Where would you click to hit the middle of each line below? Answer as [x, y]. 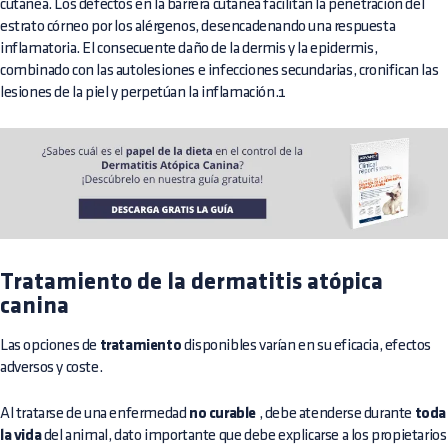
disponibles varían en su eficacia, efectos [306, 345]
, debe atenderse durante [335, 413]
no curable [222, 413]
